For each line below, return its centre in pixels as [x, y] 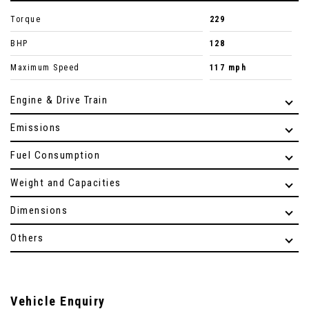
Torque [26, 20]
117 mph [228, 68]
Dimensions [39, 211]
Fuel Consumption [55, 156]
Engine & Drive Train [59, 100]
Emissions [36, 128]
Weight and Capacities [66, 183]
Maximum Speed [45, 68]
